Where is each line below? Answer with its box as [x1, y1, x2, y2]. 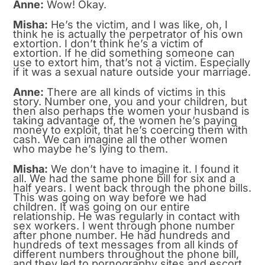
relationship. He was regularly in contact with [13, 209, 241, 222]
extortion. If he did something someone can [13, 46, 235, 59]
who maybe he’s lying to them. [13, 142, 169, 155]
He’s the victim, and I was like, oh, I [48, 18, 228, 31]
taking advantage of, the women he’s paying [13, 114, 238, 127]
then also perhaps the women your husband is [13, 104, 250, 117]
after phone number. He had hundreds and [13, 228, 231, 241]
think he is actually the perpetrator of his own [13, 27, 244, 40]
